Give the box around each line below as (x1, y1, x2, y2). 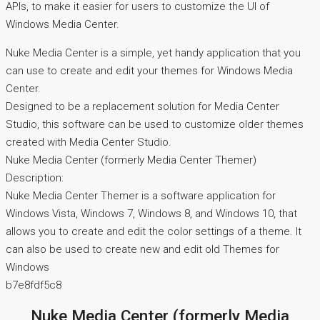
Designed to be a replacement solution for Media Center (6, 99, 279, 113)
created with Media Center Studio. (6, 135, 171, 149)
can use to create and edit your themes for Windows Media (6, 64, 293, 77)
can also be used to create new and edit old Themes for (6, 242, 279, 256)
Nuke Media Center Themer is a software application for (6, 189, 276, 202)
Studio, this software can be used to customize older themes (6, 117, 304, 131)
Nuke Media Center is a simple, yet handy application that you (6, 46, 301, 59)
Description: (6, 171, 64, 184)
